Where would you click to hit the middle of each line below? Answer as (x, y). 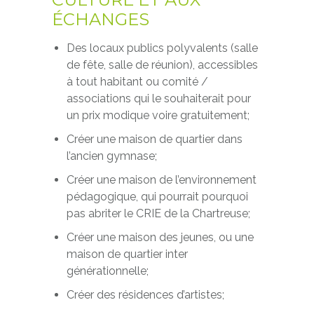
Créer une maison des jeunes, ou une (160, 237)
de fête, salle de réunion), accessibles (162, 65)
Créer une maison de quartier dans (154, 139)
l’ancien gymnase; (111, 156)
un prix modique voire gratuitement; (158, 115)
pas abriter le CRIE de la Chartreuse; (158, 213)
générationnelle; (107, 271)
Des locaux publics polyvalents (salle (162, 48)
